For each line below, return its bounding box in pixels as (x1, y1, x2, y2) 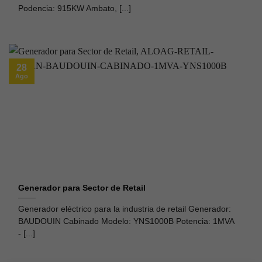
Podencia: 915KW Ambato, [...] (18, 4, 132, 13)
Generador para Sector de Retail (18, 184, 146, 193)
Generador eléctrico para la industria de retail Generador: (18, 205, 232, 214)
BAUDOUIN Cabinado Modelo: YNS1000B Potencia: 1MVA (18, 217, 235, 226)
